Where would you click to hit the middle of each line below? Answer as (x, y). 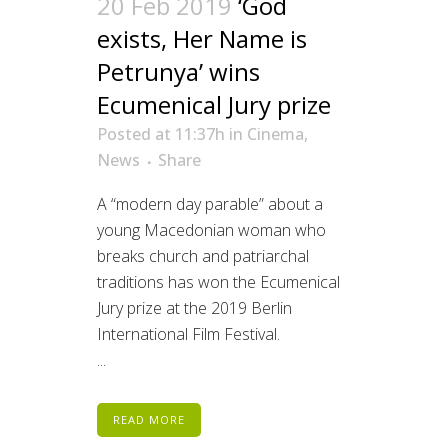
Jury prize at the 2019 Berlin (194, 308)
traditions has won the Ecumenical (218, 282)
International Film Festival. (188, 334)
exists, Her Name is (202, 39)
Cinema (275, 134)
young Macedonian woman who (211, 230)
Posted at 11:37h (161, 134)
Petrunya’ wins (178, 72)
